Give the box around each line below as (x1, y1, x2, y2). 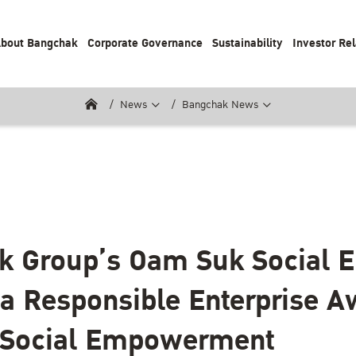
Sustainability (212, 33, 283, 53)
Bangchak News (182, 97, 259, 113)
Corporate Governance (87, 33, 203, 53)
